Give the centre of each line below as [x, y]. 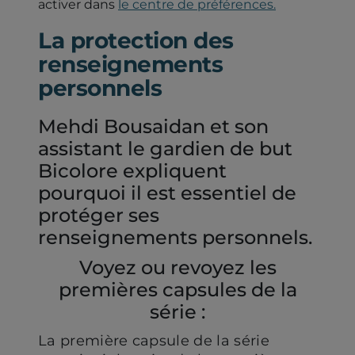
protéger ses [99, 215]
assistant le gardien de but [165, 148]
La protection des [136, 40]
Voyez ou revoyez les [177, 267]
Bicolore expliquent [132, 170]
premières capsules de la [177, 289]
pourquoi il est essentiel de [167, 193]
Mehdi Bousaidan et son [153, 126]
